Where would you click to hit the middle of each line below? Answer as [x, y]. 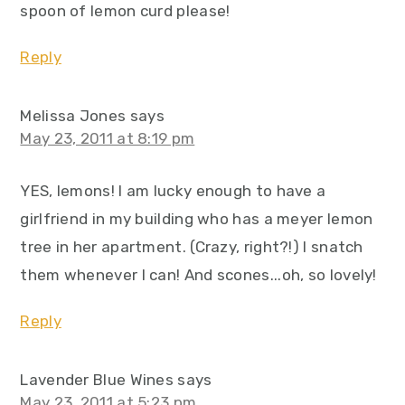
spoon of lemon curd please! [125, 11]
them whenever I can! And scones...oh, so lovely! [198, 275]
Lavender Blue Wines [97, 380]
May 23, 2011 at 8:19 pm [108, 138]
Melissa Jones [73, 116]
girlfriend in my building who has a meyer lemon [197, 219]
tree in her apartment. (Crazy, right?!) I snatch [192, 247]
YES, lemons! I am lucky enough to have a [173, 191]
